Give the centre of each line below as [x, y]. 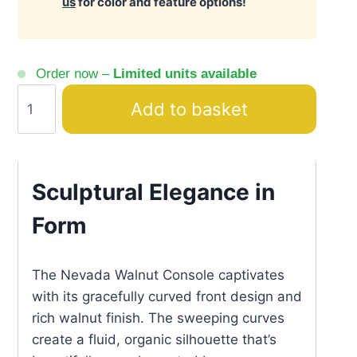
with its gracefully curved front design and [167, 296]
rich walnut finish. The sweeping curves [158, 318]
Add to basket [190, 109]
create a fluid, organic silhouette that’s [154, 339]
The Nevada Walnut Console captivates [158, 275]
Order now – [73, 74]
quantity [43, 245]
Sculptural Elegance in [153, 192]
